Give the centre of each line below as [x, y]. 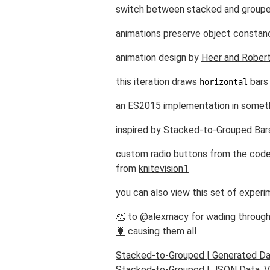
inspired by [140, 130]
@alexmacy [164, 217]
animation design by [159, 58]
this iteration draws [158, 82]
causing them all [161, 231]
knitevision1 [164, 168]
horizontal [224, 82]
